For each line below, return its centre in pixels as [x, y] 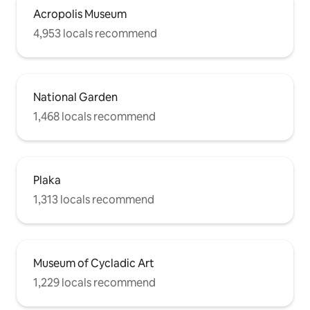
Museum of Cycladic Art [94, 264]
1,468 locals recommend [94, 117]
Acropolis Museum [80, 15]
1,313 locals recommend [94, 200]
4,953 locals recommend [95, 34]
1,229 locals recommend [94, 283]
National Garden [75, 98]
